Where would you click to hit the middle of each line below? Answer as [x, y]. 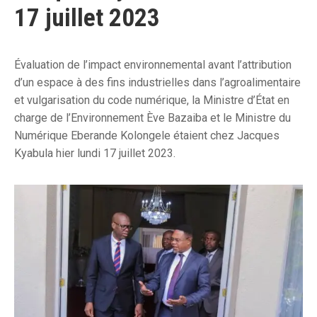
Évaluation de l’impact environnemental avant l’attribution [153, 65]
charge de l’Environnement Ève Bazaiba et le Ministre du [152, 118]
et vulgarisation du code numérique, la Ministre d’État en [152, 100]
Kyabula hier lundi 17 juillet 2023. [95, 154]
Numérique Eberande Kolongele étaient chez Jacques [147, 136]
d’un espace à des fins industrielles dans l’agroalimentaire [157, 83]
